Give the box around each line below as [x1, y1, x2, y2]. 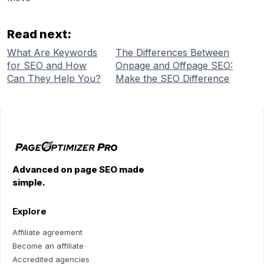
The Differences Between [115, 46, 230, 58]
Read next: [7, 27, 71, 41]
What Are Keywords [7, 46, 97, 58]
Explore [12, 206, 47, 217]
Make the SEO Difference [115, 72, 230, 84]
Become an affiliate [12, 241, 84, 251]
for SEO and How [7, 59, 87, 71]
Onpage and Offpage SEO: [115, 59, 233, 71]
